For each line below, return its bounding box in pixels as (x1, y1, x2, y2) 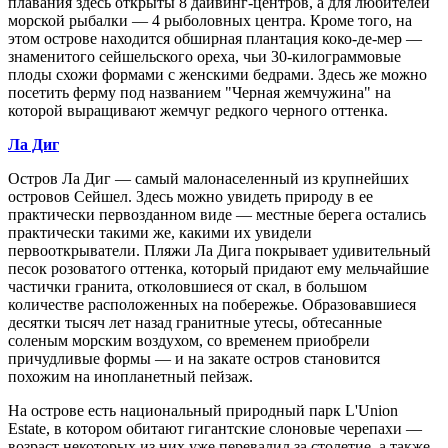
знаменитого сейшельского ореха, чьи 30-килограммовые (8, 47, 401, 65)
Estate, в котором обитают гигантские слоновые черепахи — (8, 419, 422, 437)
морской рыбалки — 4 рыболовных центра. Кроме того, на (8, 11, 412, 29)
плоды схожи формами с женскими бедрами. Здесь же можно (8, 65, 427, 83)
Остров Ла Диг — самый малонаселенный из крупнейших (8, 169, 409, 187)
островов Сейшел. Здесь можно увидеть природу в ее (8, 187, 373, 205)
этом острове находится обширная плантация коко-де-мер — (8, 29, 422, 47)
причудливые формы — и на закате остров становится (8, 349, 380, 367)
